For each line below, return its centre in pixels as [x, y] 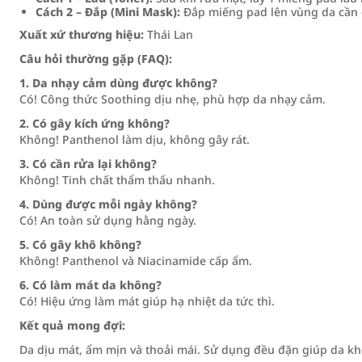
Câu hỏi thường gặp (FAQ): [96, 59]
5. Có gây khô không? [80, 244]
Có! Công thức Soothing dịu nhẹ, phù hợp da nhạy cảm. [173, 99]
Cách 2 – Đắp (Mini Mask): [108, 12]
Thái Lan [168, 34]
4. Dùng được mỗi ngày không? [108, 204]
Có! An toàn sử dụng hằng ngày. [108, 220]
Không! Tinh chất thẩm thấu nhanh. [117, 180]
